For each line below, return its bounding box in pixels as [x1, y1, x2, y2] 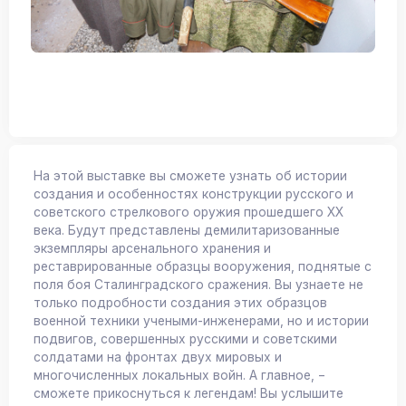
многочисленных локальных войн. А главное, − [34, 367, 325, 382]
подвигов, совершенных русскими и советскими [34, 331, 337, 346]
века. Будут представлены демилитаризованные [34, 222, 340, 237]
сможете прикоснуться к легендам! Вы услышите [34, 385, 343, 401]
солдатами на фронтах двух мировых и [34, 349, 282, 364]
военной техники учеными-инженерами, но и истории [34, 313, 369, 328]
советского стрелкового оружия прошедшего [34, 204, 327, 219]
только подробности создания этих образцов [34, 295, 327, 310]
